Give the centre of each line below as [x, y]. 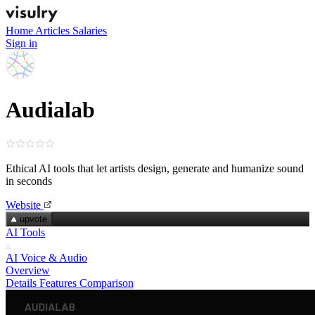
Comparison [107, 283]
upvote [33, 219]
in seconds [29, 181]
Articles [54, 31]
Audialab [50, 110]
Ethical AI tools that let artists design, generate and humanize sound [155, 168]
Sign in [21, 43]
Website [23, 205]
